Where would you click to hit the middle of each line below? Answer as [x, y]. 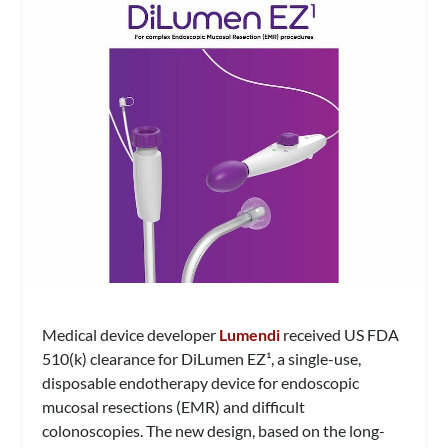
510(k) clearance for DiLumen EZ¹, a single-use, [202, 358]
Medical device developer [131, 334]
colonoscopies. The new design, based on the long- [214, 430]
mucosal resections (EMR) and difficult [174, 406]
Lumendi [250, 334]
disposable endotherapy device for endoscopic [201, 382]
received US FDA [340, 334]
